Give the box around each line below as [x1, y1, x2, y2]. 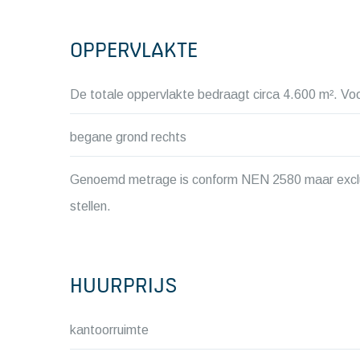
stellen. [70, 199, 111, 213]
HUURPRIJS [70, 274, 178, 297]
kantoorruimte [70, 323, 149, 337]
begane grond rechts [70, 130, 186, 144]
